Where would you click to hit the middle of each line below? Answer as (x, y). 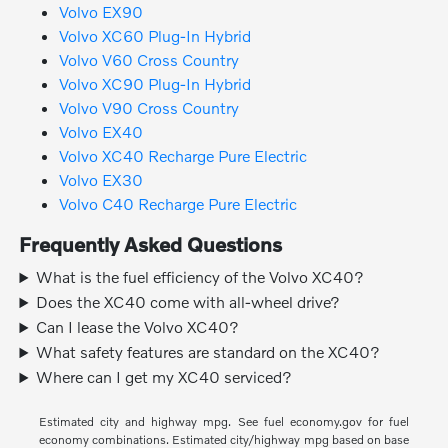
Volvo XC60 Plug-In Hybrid (155, 36)
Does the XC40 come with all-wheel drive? (188, 302)
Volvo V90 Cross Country (149, 108)
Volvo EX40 (101, 132)
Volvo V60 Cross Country (149, 60)
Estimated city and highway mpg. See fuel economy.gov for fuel (224, 422)
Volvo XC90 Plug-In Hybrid (155, 84)
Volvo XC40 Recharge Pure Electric (183, 156)
